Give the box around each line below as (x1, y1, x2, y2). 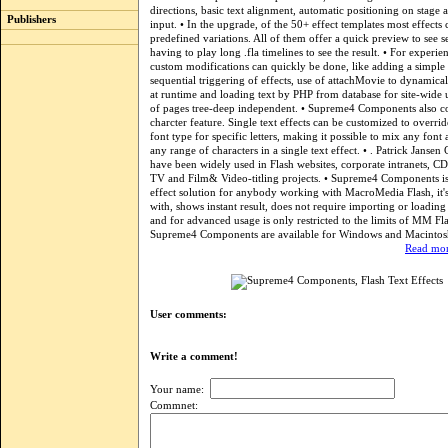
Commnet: (150, 400, 198, 411)
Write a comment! (150, 351, 247, 362)
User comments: (150, 309, 227, 320)
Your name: (150, 384, 210, 395)
